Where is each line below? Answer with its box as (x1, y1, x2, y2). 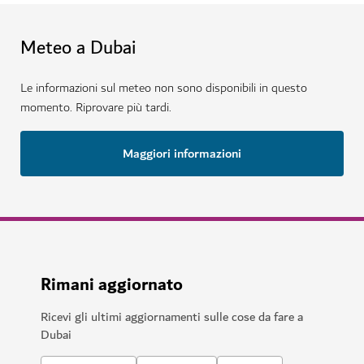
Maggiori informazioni (123, 143, 241, 164)
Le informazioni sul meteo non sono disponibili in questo (20, 78, 307, 98)
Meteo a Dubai (20, 32, 136, 63)
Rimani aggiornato (41, 270, 183, 300)
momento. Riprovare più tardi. (20, 97, 171, 118)
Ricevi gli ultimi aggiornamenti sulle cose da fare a (41, 306, 303, 327)
